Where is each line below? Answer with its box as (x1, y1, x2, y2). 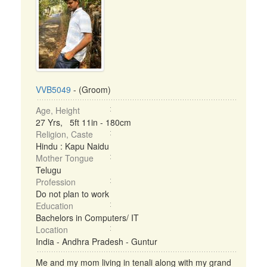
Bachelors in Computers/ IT (36, 212, 139, 223)
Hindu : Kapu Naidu (36, 140, 109, 152)
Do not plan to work (36, 188, 109, 200)
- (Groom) (71, 83, 111, 95)
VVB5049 (36, 83, 71, 95)
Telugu (36, 164, 61, 176)
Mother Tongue (36, 152, 94, 164)
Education (36, 200, 73, 212)
